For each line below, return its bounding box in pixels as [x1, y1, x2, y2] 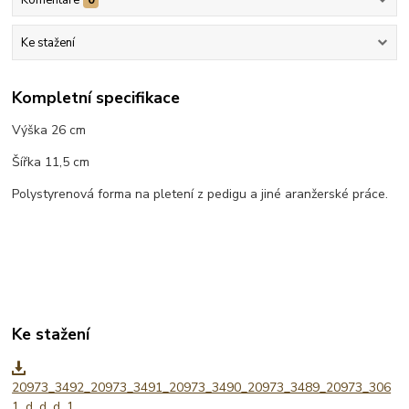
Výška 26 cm [12, 121, 87, 140]
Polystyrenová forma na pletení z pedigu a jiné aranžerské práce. [12, 185, 389, 204]
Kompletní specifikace [12, 87, 181, 110]
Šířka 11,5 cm [12, 153, 90, 172]
